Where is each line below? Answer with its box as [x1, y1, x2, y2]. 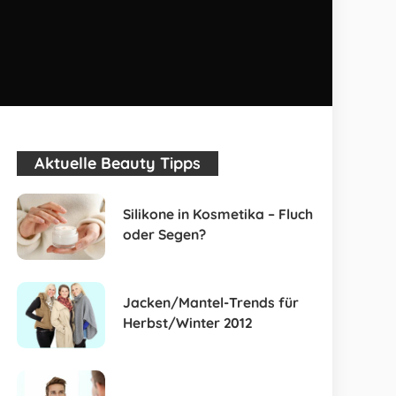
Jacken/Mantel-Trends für [123, 293, 300, 311]
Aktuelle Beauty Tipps [34, 153, 202, 173]
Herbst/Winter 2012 [123, 314, 253, 331]
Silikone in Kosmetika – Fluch [123, 205, 314, 223]
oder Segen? [123, 225, 207, 243]
